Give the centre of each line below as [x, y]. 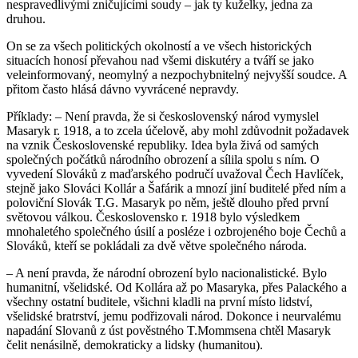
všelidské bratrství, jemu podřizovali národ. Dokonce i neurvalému [174, 316]
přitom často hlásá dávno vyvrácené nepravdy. [123, 89]
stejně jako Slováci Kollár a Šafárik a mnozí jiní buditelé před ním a [176, 188]
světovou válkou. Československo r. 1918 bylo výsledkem [153, 217]
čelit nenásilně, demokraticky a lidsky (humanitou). [135, 344]
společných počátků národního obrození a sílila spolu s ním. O [163, 159]
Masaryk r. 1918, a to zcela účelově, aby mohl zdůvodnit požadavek [178, 130]
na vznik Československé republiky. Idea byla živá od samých [163, 145]
